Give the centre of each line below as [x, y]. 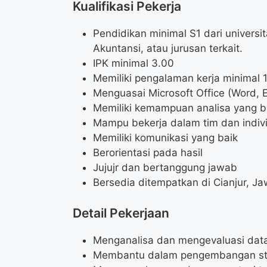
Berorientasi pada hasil [148, 153]
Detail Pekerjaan [121, 213]
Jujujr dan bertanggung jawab [165, 168]
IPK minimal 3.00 [133, 63]
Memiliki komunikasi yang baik [165, 138]
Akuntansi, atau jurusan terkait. [168, 49]
